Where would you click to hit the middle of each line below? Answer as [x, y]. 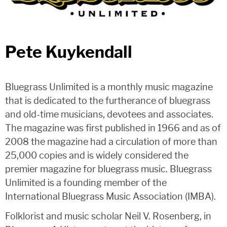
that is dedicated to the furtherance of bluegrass [108, 101]
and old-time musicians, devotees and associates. [109, 115]
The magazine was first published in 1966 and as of [113, 128]
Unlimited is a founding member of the [86, 183]
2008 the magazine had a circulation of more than [111, 142]
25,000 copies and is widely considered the [97, 156]
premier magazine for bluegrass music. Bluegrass [108, 169]
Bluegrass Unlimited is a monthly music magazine [109, 87]
